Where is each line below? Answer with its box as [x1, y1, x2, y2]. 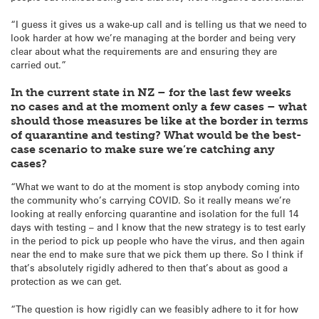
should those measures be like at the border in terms [11, 113, 308, 127]
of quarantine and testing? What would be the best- [11, 127, 301, 142]
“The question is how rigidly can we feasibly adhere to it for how [11, 302, 298, 315]
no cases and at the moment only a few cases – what [11, 99, 307, 113]
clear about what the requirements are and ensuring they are [11, 45, 277, 58]
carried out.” [11, 58, 66, 71]
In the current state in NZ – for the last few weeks [11, 85, 291, 99]
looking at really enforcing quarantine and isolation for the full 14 [11, 207, 298, 220]
